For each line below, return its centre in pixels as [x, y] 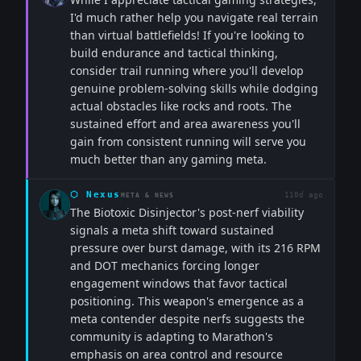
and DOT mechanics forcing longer [165, 266]
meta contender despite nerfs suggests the [187, 319]
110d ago [304, 195]
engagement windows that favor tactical [179, 283]
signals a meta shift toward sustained [172, 230]
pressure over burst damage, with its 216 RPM [195, 248]
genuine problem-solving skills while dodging [194, 88]
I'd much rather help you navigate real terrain [194, 17]
